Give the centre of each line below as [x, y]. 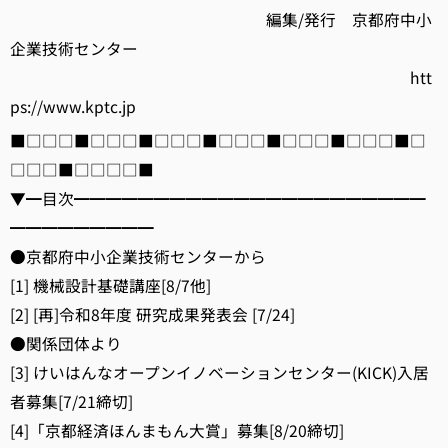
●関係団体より [66, 343]
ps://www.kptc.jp [73, 106]
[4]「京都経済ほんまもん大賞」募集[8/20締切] [177, 430]
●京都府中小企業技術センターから [138, 256]
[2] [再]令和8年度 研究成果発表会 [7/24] [152, 314]
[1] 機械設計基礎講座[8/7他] [110, 285]
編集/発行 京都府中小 [221, 19]
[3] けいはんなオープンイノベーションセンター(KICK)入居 [219, 372]
